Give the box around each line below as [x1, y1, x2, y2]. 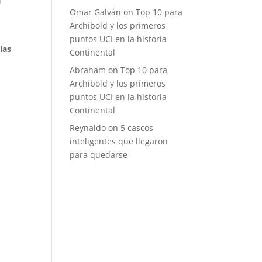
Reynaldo [70, 122, 106, 133]
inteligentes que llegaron [70, 136, 168, 147]
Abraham [70, 64, 106, 75]
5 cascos [120, 122, 154, 133]
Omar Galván [70, 6, 122, 18]
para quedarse [70, 149, 128, 160]
